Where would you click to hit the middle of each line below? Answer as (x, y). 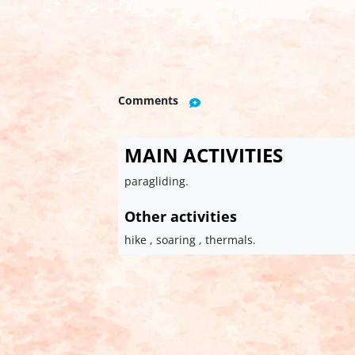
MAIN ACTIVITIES (204, 155)
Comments (149, 100)
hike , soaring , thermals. (191, 240)
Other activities (181, 217)
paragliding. (157, 181)
